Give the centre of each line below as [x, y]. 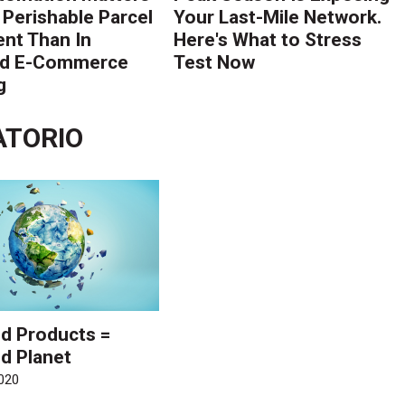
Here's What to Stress [268, 39]
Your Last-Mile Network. [278, 17]
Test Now [215, 62]
